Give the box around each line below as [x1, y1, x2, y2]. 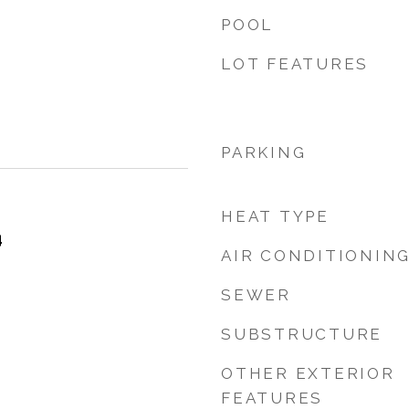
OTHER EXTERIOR [221, 364, 395, 383]
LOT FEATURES [221, 55, 369, 73]
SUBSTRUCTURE [221, 325, 383, 343]
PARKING [221, 143, 307, 162]
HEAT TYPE [221, 207, 330, 225]
